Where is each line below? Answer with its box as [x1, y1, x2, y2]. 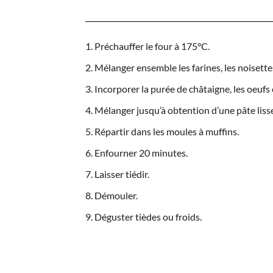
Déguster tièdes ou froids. [94, 210, 202, 222]
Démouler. [94, 189, 138, 201]
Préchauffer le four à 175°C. [94, 40, 210, 52]
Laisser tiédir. [94, 168, 150, 180]
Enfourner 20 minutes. [94, 146, 188, 158]
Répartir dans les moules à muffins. [94, 125, 239, 137]
